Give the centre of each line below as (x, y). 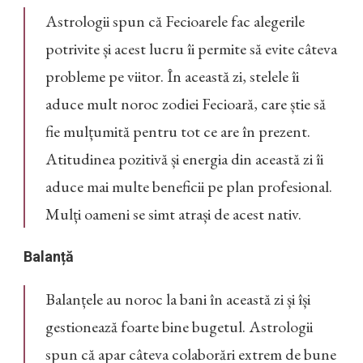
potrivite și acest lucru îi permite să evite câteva (191, 49)
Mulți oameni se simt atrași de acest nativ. (173, 214)
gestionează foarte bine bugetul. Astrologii (179, 327)
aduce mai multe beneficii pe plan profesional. (189, 187)
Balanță (49, 257)
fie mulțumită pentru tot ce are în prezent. (178, 132)
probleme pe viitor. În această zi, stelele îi (172, 77)
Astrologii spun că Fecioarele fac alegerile (175, 21)
